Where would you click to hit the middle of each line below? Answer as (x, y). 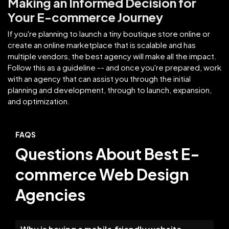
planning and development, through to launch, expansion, (110, 89)
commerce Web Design (102, 174)
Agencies (50, 194)
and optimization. (39, 101)
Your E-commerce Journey (85, 17)
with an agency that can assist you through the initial (99, 78)
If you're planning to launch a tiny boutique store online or (109, 33)
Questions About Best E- (108, 154)
